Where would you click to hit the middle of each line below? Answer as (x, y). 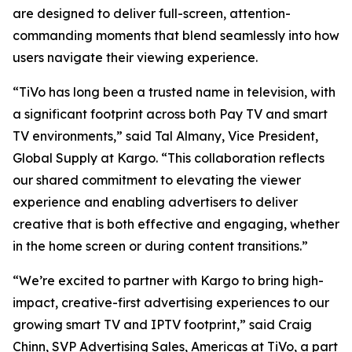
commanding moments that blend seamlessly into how (176, 35)
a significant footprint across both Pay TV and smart (170, 114)
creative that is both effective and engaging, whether (176, 224)
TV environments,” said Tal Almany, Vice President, (165, 136)
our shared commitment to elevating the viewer (157, 180)
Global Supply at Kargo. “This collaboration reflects (169, 158)
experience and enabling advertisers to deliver (155, 202)
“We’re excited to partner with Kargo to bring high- (168, 280)
